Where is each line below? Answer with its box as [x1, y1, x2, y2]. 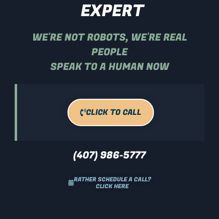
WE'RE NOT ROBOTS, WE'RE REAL [32, 30, 187, 44]
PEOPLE [91, 44, 128, 59]
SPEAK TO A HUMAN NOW [50, 59, 169, 74]
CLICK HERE [96, 181, 129, 191]
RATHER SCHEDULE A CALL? [73, 175, 151, 184]
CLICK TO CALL [86, 106, 141, 118]
